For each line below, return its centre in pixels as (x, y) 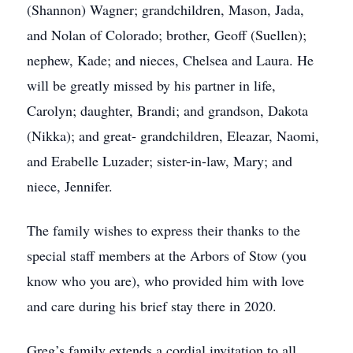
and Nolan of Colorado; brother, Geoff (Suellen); (167, 35)
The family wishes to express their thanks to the (163, 230)
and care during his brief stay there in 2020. (152, 306)
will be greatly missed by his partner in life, (151, 85)
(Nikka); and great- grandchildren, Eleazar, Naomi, (173, 136)
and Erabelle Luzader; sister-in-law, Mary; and (160, 161)
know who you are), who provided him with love (165, 281)
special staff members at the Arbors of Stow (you (167, 255)
